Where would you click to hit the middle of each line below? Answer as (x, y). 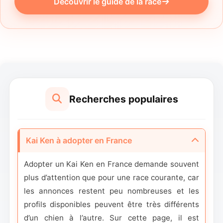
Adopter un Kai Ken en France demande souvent (111, 164)
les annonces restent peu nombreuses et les (111, 191)
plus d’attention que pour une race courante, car (111, 177)
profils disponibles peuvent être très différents (111, 204)
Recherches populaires (123, 99)
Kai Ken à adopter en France (79, 140)
